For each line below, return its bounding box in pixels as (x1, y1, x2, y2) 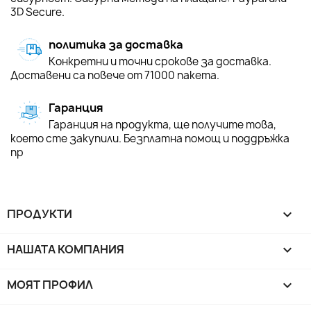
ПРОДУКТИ (7, 205, 72, 221)
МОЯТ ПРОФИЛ (7, 276, 93, 292)
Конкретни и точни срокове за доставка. (49, 53, 271, 69)
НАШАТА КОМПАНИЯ (7, 241, 124, 257)
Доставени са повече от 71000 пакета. (10, 67, 219, 83)
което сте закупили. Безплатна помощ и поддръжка (10, 131, 289, 146)
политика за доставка (49, 36, 183, 52)
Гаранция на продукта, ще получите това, (49, 117, 276, 132)
